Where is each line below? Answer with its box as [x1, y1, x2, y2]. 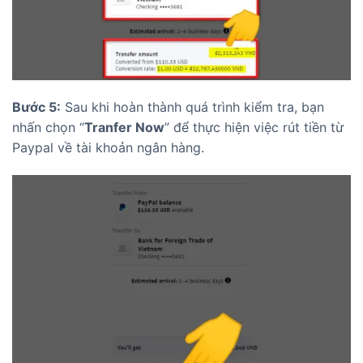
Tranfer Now [84, 118, 164, 135]
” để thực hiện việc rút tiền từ [164, 118, 344, 135]
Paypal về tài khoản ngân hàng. [12, 139, 204, 156]
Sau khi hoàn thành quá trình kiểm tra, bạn [61, 98, 324, 115]
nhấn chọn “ [12, 118, 84, 135]
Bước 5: [12, 98, 61, 115]
